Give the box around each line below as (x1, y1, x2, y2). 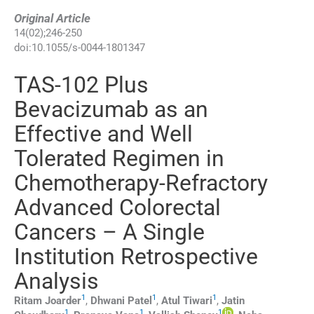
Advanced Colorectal (14, 193, 221, 221)
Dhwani (90, 294, 125, 307)
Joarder (45, 294, 81, 307)
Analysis (14, 267, 99, 294)
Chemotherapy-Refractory (14, 169, 268, 196)
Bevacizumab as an (14, 95, 208, 123)
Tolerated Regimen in (14, 144, 224, 172)
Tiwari (183, 294, 212, 307)
